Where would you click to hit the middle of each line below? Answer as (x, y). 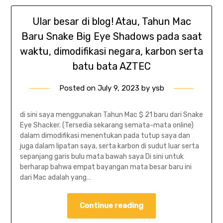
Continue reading (111, 206)
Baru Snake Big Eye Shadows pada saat (111, 37)
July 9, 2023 (118, 88)
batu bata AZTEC (111, 66)
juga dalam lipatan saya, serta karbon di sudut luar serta (109, 146)
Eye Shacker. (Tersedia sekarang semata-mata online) (107, 125)
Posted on (78, 88)
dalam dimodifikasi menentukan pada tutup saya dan (105, 136)
